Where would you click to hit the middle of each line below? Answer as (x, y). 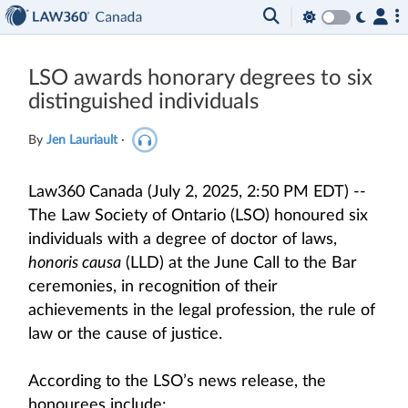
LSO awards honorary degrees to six (200, 78)
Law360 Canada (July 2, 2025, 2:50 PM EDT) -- (197, 192)
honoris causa (75, 263)
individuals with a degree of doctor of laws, (183, 240)
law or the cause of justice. (125, 334)
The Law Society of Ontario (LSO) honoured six (198, 216)
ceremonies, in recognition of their (153, 287)
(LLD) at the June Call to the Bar (239, 263)
